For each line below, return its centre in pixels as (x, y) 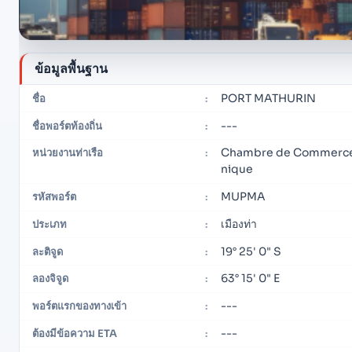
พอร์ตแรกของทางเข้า (79, 306)
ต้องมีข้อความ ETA (75, 334)
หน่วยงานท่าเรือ (68, 153)
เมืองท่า (239, 224)
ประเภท (49, 224)
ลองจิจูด (50, 279)
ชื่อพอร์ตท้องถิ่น (67, 126)
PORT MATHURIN (269, 98)
